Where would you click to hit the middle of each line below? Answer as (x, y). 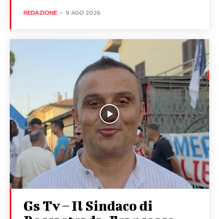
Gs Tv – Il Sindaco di (88, 206)
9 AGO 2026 (83, 13)
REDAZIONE (40, 13)
